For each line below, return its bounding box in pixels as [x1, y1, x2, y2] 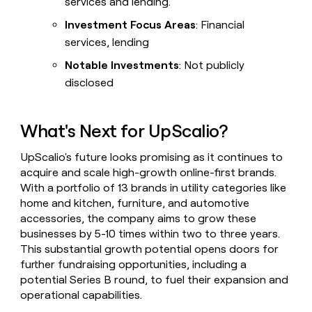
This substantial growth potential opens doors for [20, 242, 279, 256]
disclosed [65, 76, 114, 90]
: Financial [196, 18, 245, 32]
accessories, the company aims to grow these [20, 212, 257, 226]
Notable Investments [65, 58, 180, 72]
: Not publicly [179, 58, 245, 72]
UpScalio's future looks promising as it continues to [20, 150, 283, 164]
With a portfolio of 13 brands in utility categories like [20, 181, 287, 195]
